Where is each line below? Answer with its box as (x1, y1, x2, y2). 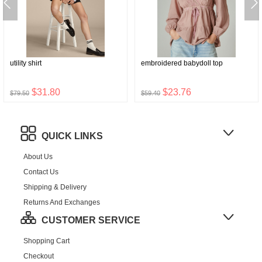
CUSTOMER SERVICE (42, 215, 140, 225)
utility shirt (10, 59, 42, 67)
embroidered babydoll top (141, 59, 223, 67)
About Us (23, 153, 53, 161)
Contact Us (23, 168, 58, 176)
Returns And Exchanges (23, 198, 100, 206)
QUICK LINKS (42, 131, 103, 141)
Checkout (23, 252, 54, 260)
